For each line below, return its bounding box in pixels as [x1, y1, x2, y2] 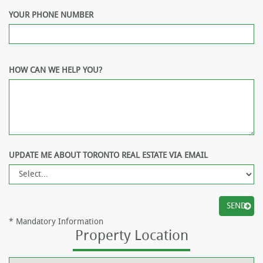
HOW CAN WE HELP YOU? [9, 65, 102, 75]
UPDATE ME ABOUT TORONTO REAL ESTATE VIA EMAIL [9, 150, 208, 160]
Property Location [75, 227, 188, 244]
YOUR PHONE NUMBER [9, 9, 93, 20]
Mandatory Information [14, 216, 103, 227]
